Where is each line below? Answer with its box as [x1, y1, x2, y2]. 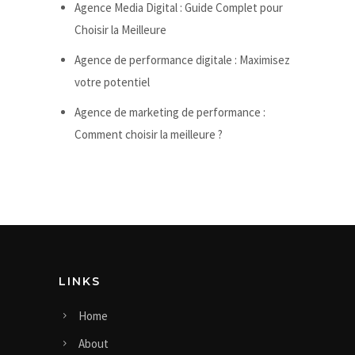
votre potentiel [74, 74, 150, 90]
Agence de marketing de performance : [74, 105, 265, 120]
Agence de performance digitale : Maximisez [74, 52, 290, 68]
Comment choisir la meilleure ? [74, 127, 223, 143]
